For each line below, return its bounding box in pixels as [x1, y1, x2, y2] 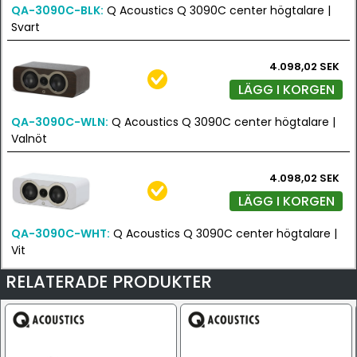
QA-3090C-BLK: [11, 2, 104, 18]
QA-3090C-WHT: [11, 226, 110, 241]
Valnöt [11, 131, 47, 147]
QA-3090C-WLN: [11, 114, 108, 130]
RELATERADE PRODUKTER [6, 270, 212, 293]
